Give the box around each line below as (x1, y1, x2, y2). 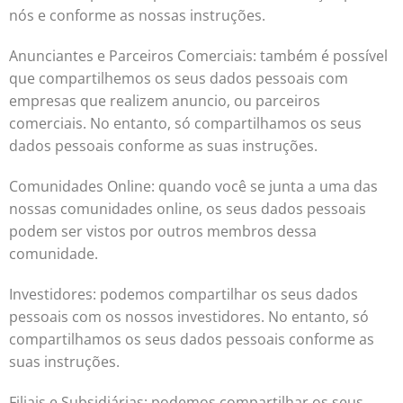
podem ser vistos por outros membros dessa (9, 221, 317, 241)
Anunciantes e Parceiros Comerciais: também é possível (9, 46, 388, 66)
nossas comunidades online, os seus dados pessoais (9, 199, 366, 219)
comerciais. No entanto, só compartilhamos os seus (9, 113, 362, 133)
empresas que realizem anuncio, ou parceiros (9, 91, 320, 111)
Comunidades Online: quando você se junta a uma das (9, 176, 378, 196)
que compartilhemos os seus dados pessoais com (9, 68, 348, 88)
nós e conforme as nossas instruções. (9, 5, 265, 25)
